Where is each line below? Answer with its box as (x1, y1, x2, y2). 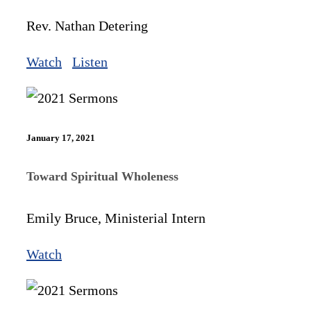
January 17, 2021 (26, 132, 95, 143)
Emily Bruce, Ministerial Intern (26, 210, 205, 226)
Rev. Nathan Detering (26, 17, 148, 33)
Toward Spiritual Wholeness (26, 169, 178, 184)
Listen (72, 53, 108, 69)
